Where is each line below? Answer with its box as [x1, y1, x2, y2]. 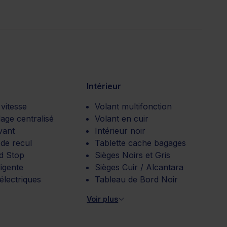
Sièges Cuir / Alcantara [95, 162, 184, 172]
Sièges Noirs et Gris [95, 149, 171, 160]
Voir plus [87, 194, 119, 203]
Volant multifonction [95, 101, 172, 111]
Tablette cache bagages [95, 137, 186, 148]
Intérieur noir [95, 125, 146, 136]
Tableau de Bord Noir [95, 174, 178, 184]
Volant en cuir [95, 113, 149, 124]
